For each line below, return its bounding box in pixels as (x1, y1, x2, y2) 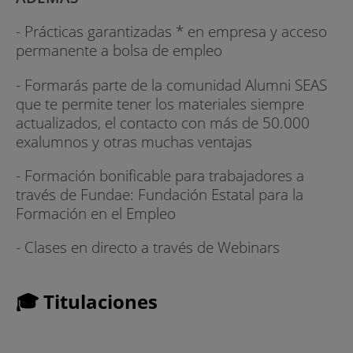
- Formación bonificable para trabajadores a (16, 164, 304, 186)
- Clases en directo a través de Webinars (16, 236, 280, 258)
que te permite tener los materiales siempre (16, 92, 304, 114)
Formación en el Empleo (16, 202, 176, 224)
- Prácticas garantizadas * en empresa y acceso (16, 20, 327, 43)
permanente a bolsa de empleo (16, 39, 222, 61)
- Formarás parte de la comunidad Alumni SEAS (16, 73, 327, 95)
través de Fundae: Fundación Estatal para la (16, 183, 303, 205)
